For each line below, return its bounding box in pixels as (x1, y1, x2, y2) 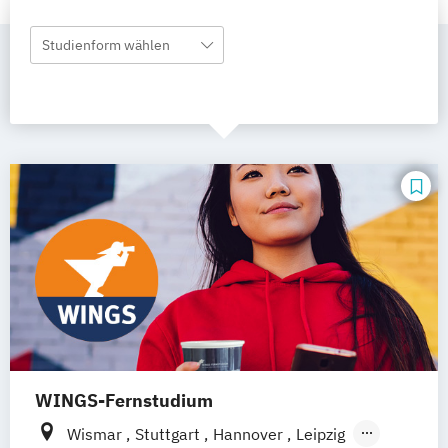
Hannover (213, 424, 287, 445)
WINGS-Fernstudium (35, 389, 213, 413)
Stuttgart (135, 424, 204, 445)
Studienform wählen (42, 36, 170, 54)
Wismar (67, 424, 126, 445)
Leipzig (296, 424, 345, 445)
